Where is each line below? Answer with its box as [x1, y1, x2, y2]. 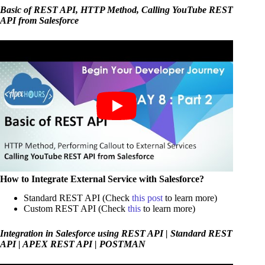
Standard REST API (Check [24, 193, 132, 203]
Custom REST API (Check [24, 203, 128, 214]
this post [132, 193, 165, 203]
